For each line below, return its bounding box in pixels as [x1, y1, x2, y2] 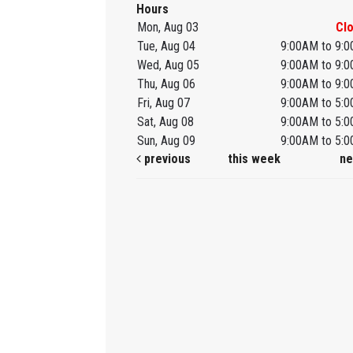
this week [227, 151, 281, 167]
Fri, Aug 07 [136, 95, 190, 111]
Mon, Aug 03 [136, 20, 199, 35]
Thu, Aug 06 [136, 76, 195, 92]
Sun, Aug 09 [136, 133, 195, 149]
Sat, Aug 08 [136, 114, 194, 130]
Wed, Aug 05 [136, 58, 199, 73]
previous [141, 151, 191, 167]
